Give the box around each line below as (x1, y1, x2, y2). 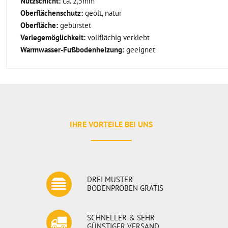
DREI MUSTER (87, 175, 133, 184)
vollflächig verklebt (85, 33, 150, 42)
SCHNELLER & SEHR (87, 213, 155, 222)
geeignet (124, 45, 155, 54)
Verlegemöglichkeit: (20, 33, 85, 42)
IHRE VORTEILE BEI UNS (70, 119, 153, 129)
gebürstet (58, 20, 91, 30)
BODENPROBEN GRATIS (87, 183, 164, 193)
